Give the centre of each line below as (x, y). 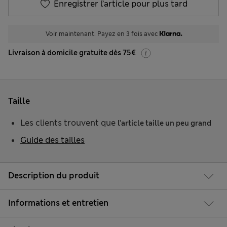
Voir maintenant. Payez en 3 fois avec (102, 34)
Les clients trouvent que (69, 123)
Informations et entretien (58, 203)
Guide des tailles (52, 140)
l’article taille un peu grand (164, 123)
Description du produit (54, 175)
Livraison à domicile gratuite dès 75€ (72, 53)
